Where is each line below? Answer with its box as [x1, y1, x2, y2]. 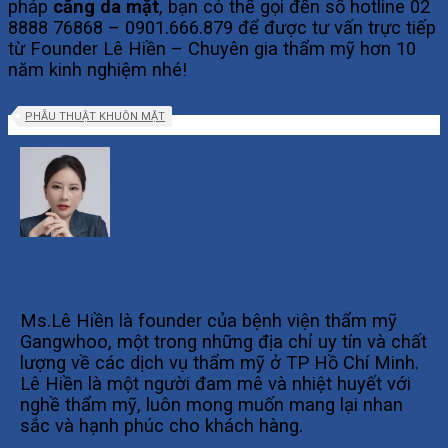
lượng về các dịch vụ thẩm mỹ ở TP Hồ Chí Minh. [20, 351, 419, 373]
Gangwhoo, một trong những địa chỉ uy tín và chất [20, 330, 427, 352]
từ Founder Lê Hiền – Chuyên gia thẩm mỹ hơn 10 [8, 38, 416, 60]
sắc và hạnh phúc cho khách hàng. [20, 414, 303, 436]
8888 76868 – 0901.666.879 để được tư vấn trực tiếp [8, 17, 436, 39]
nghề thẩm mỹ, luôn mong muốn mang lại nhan [20, 393, 403, 415]
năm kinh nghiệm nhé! [8, 59, 187, 81]
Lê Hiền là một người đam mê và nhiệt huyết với [20, 372, 411, 394]
